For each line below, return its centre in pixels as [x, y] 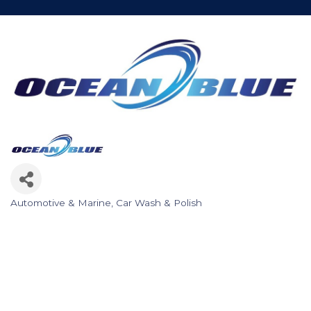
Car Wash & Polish [159, 202]
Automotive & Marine [61, 202]
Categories [48, 214]
